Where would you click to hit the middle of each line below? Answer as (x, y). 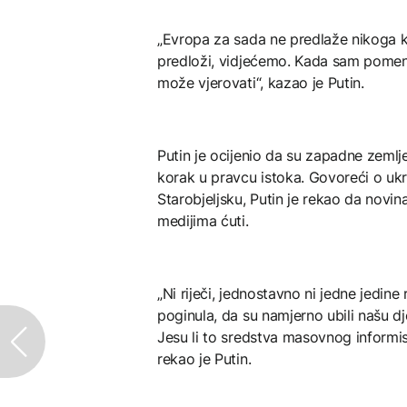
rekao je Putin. (204, 358)
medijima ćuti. (203, 220)
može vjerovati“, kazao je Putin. (261, 82)
